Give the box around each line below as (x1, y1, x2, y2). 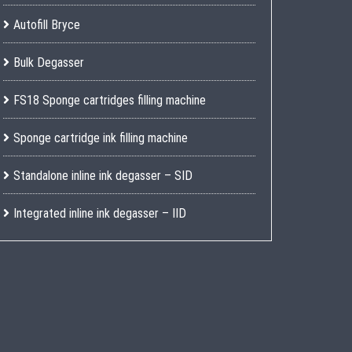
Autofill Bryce (13, 17, 80, 32)
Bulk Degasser (13, 55, 84, 70)
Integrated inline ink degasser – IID (13, 206, 186, 221)
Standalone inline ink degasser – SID (13, 168, 192, 183)
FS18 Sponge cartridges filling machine (13, 93, 206, 108)
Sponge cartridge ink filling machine (13, 130, 188, 145)
